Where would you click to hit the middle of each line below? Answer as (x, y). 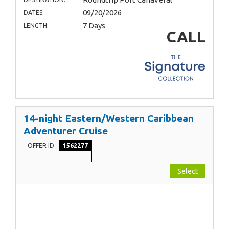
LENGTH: (36, 25)
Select (188, 171)
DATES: (34, 12)
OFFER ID (42, 145)
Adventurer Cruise (66, 131)
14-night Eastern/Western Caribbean (109, 118)
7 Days (94, 25)
